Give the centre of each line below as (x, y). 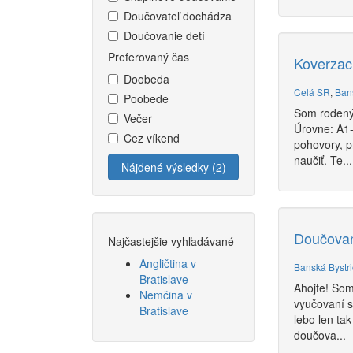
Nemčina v (166, 295)
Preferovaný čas (149, 57)
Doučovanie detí (164, 35)
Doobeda (147, 79)
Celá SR (312, 92)
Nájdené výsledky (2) (173, 167)
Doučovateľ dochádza (178, 16)
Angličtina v (168, 263)
